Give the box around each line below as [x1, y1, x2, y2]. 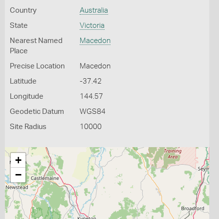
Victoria [79, 22, 105, 29]
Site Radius [10, 123, 46, 131]
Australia [79, 7, 108, 14]
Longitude [10, 93, 44, 100]
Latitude [10, 78, 37, 85]
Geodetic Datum [10, 108, 64, 115]
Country [10, 7, 37, 14]
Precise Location [10, 63, 65, 70]
